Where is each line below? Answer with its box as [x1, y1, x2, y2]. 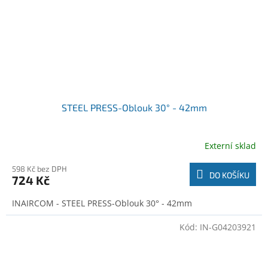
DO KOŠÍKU [209, 170, 249, 181]
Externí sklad [205, 139, 256, 151]
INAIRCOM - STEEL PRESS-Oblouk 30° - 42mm [12, 197, 192, 209]
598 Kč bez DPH [12, 164, 67, 174]
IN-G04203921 [200, 221, 256, 233]
